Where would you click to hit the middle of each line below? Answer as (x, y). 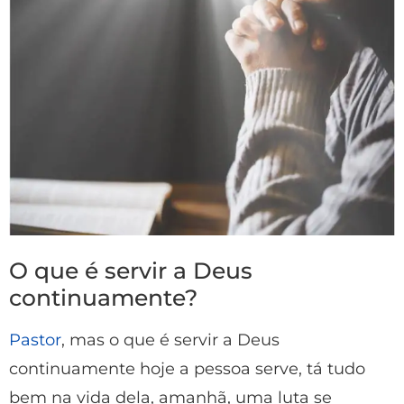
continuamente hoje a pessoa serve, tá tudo (187, 369)
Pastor (35, 340)
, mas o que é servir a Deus (170, 340)
